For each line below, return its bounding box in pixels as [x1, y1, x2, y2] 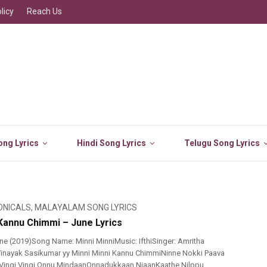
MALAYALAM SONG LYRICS [35, 203, 137, 212]
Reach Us [27, 7, 62, 16]
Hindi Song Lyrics [77, 138, 146, 148]
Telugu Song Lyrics [184, 138, 260, 148]
